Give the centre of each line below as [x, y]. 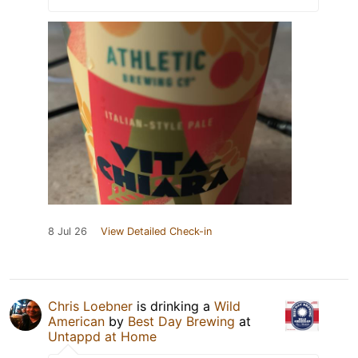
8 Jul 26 [68, 231]
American [76, 321]
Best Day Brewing [181, 321]
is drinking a [173, 306]
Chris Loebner [90, 306]
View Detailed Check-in [156, 231]
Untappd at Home [102, 336]
